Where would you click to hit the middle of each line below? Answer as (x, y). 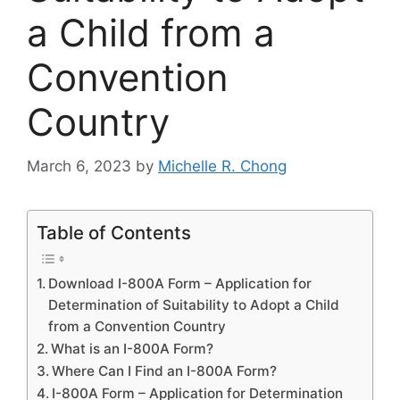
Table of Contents (114, 232)
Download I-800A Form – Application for (180, 283)
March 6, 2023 (79, 166)
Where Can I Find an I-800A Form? (165, 371)
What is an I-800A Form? (133, 348)
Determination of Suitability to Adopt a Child (194, 304)
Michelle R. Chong (222, 166)
